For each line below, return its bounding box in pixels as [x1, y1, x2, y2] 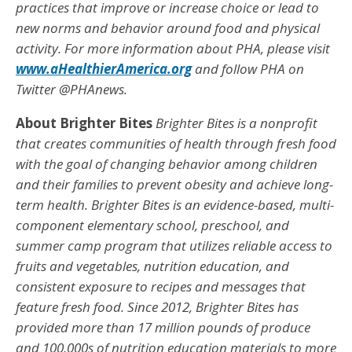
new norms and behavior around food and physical [16, 18, 320, 37]
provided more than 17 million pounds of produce [16, 317, 310, 336]
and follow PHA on [192, 59, 304, 78]
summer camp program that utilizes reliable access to [16, 236, 332, 255]
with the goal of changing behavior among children [16, 154, 317, 173]
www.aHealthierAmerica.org [16, 59, 192, 78]
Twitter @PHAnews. [16, 79, 127, 98]
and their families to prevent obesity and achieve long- [16, 174, 333, 193]
